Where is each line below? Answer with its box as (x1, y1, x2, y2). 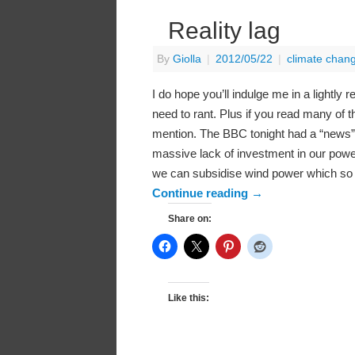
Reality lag (168, 17, 281, 44)
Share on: (168, 213, 212, 225)
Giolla (173, 53, 201, 66)
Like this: (168, 292, 209, 304)
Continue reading (152, 186, 251, 200)
